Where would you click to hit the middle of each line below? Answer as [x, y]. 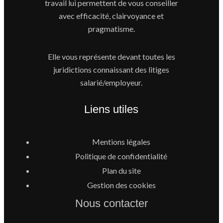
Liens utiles [111, 109]
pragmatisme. [111, 29]
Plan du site [121, 170]
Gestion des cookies [121, 185]
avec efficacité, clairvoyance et [111, 16]
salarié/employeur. [111, 82]
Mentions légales [121, 142]
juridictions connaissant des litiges [111, 69]
